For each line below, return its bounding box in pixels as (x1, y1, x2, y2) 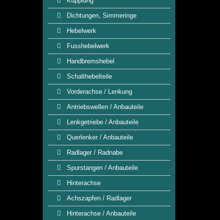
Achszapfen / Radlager (65, 194, 132, 202)
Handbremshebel (65, 57, 114, 65)
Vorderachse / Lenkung (65, 88, 132, 95)
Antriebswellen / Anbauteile (65, 103, 143, 110)
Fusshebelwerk (65, 42, 110, 50)
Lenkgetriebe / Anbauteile (65, 118, 138, 126)
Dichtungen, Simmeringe (65, 12, 137, 19)
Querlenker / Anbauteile (65, 134, 133, 141)
